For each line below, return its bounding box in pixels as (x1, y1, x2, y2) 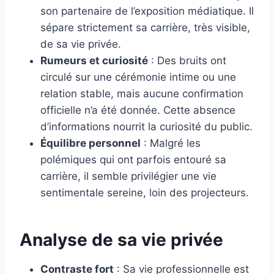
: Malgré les (141, 136, 201, 149)
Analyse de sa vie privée (20, 229, 223, 250)
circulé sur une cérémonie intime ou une (40, 70, 236, 83)
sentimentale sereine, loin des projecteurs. (40, 186, 249, 199)
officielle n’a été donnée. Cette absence (40, 103, 235, 116)
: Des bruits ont (148, 54, 226, 67)
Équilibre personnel (40, 136, 141, 149)
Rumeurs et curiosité (40, 54, 148, 67)
